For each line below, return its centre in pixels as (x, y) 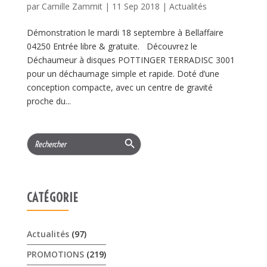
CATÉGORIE (52, 198)
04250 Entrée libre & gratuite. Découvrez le (112, 46)
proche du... (49, 101)
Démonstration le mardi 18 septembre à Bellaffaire (125, 33)
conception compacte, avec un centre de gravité (119, 88)
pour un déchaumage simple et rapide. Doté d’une (123, 74)
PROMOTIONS (55, 254)
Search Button (130, 133)
